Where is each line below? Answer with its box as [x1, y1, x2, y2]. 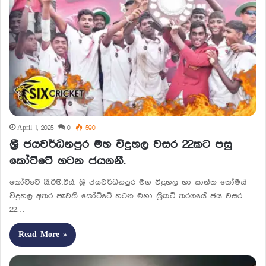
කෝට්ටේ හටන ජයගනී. [9, 155, 125, 168]
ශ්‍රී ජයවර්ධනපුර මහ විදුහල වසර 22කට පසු [9, 138, 232, 151]
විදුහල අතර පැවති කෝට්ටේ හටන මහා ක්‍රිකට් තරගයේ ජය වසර [9, 192, 242, 201]
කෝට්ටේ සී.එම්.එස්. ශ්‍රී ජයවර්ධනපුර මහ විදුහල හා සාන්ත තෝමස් [9, 178, 246, 187]
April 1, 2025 [17, 125, 53, 132]
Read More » [18, 230, 67, 239]
